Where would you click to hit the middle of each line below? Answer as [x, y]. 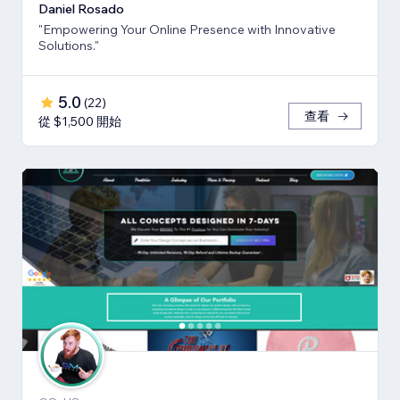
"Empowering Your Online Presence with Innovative [187, 29]
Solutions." [69, 45]
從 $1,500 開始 [80, 121]
